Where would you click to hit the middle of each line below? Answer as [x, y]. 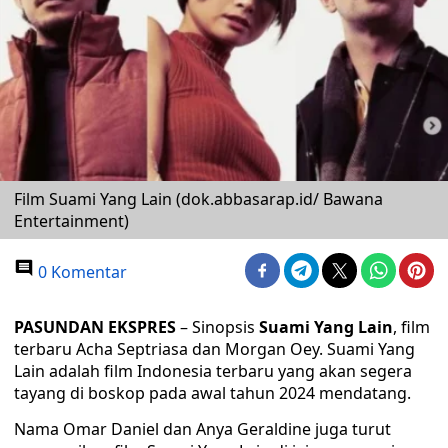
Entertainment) [71, 221]
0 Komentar [80, 272]
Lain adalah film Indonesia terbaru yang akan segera [213, 371]
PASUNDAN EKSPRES [95, 327]
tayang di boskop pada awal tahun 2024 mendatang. [212, 393]
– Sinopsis [217, 327]
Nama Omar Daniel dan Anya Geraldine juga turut [202, 429]
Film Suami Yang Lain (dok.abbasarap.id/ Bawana [198, 199]
